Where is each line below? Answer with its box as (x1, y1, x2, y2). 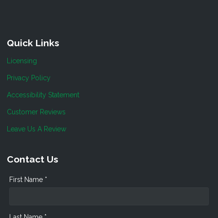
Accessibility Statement (7, 91, 79, 99)
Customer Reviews (7, 108, 66, 116)
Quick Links (7, 37, 59, 49)
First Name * (9, 175, 47, 183)
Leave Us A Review (7, 125, 66, 133)
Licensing (7, 56, 37, 65)
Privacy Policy (7, 73, 51, 82)
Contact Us (7, 153, 58, 164)
